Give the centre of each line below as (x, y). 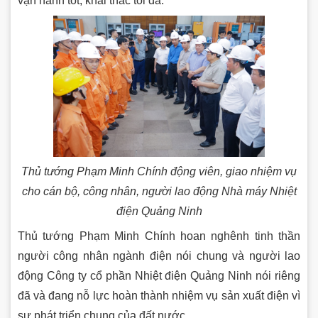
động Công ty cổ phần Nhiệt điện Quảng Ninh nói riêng (159, 275)
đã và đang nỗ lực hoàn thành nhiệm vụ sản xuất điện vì (159, 295)
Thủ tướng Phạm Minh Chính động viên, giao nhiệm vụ (159, 171)
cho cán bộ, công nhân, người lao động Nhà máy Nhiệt (159, 191)
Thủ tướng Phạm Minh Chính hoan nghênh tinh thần (159, 236)
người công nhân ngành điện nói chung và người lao (159, 256)
